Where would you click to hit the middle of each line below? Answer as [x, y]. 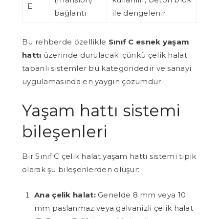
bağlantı [70, 13]
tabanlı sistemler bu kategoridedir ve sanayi [107, 68]
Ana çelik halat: [65, 195]
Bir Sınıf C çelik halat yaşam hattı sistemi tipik [109, 156]
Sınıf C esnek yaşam [149, 42]
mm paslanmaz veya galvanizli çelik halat [114, 208]
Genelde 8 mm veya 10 [141, 195]
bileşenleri [65, 132]
